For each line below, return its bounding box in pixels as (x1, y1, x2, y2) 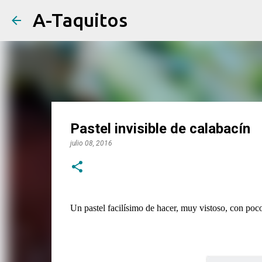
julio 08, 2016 (70, 139, 112, 147)
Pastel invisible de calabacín (70, 120, 250, 137)
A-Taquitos (33, 9, 127, 30)
